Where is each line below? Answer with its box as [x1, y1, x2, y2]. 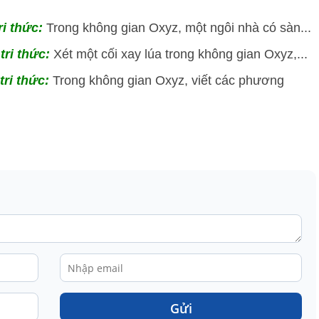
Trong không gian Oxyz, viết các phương [53, 73, 284, 88]
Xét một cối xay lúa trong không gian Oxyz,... [53, 47, 308, 62]
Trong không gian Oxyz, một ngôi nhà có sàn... [46, 21, 311, 36]
